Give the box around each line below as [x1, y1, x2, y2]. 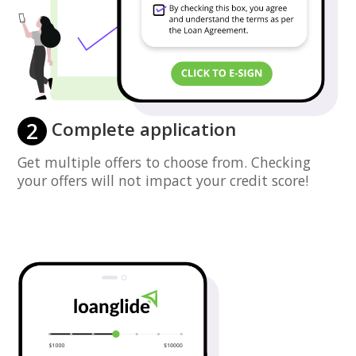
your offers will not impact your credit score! [17, 170, 309, 190]
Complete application [47, 116, 237, 141]
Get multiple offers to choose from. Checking [17, 152, 311, 172]
